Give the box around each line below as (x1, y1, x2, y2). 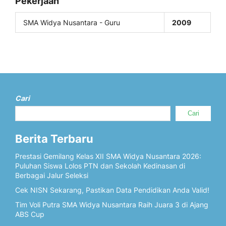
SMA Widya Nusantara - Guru (23, 18, 120, 27)
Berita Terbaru (15, 132, 93, 145)
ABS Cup (15, 210, 44, 218)
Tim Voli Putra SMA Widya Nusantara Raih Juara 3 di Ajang (15, 200, 208, 209)
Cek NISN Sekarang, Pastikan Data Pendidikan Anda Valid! (15, 186, 209, 194)
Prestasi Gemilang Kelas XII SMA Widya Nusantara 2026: (15, 152, 201, 160)
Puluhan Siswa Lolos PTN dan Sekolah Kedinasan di (15, 161, 185, 170)
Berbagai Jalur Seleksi (15, 171, 88, 180)
